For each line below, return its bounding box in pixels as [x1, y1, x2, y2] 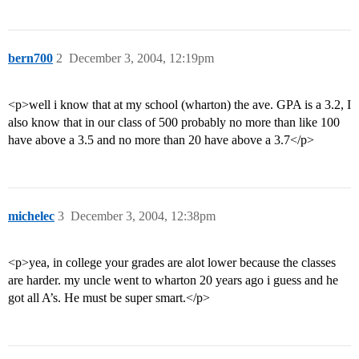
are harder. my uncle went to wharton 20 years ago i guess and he [8, 273, 338, 288]
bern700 [8, 51, 53, 66]
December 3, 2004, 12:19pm [69, 51, 214, 66]
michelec [8, 209, 54, 224]
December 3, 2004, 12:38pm [71, 209, 216, 224]
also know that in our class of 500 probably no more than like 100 [8, 115, 340, 130]
